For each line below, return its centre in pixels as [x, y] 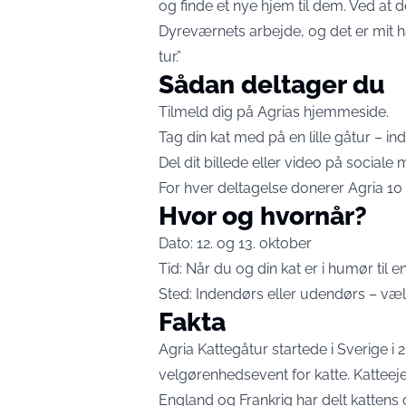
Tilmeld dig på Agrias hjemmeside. [274, 112]
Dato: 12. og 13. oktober [235, 243]
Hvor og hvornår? [263, 216]
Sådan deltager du [272, 85]
